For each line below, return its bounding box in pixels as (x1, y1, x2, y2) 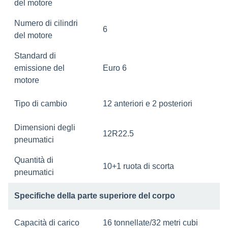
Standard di (14, 51, 56, 60)
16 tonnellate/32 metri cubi (103, 218, 198, 227)
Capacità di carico (14, 218, 79, 227)
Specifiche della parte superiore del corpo (14, 191, 175, 200)
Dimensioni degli (14, 123, 75, 132)
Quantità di (14, 156, 53, 164)
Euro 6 (103, 64, 127, 72)
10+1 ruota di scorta (103, 162, 174, 170)
